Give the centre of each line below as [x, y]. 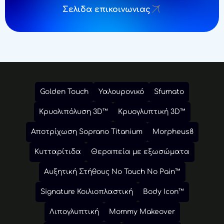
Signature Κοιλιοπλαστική [86, 191]
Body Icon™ [163, 191]
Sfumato [169, 91]
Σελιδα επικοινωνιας [106, 9]
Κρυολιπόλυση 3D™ [73, 111]
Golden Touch [64, 91]
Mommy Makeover [142, 211]
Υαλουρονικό [121, 91]
